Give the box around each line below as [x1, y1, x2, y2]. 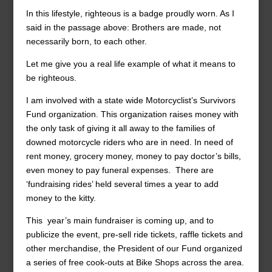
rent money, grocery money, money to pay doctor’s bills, [25, 151, 241, 161]
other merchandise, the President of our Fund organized [25, 243, 242, 253]
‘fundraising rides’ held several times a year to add [25, 179, 219, 189]
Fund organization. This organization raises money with [25, 109, 239, 119]
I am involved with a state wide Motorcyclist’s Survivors [25, 95, 236, 105]
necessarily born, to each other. [25, 36, 147, 46]
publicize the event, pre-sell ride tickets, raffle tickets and [25, 229, 243, 239]
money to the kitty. [25, 193, 96, 203]
